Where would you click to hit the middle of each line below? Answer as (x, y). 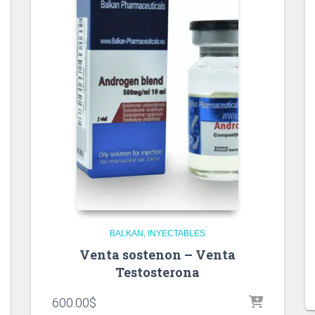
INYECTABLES (176, 234)
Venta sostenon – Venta (157, 255)
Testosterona (157, 272)
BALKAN (127, 234)
